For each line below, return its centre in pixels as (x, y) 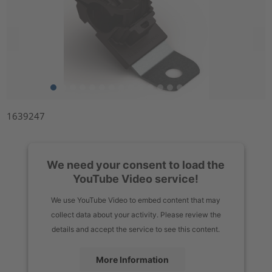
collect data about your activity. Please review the (136, 214)
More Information (132, 259)
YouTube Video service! (136, 178)
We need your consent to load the (136, 165)
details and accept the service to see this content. (136, 229)
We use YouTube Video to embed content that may (136, 200)
